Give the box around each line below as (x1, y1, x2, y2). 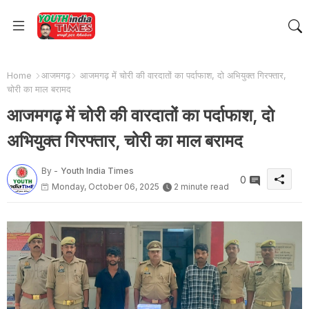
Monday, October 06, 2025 (52, 181, 159, 192)
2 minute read (174, 181, 229, 192)
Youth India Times (61, 165, 134, 176)
